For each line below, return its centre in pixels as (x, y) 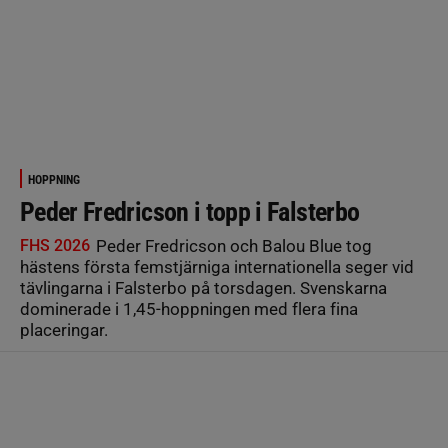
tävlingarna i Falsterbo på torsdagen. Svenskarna (203, 288)
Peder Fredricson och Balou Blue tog (232, 246)
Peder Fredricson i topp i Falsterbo (190, 212)
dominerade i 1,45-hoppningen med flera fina (189, 309)
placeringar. (64, 330)
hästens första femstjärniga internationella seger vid (217, 267)
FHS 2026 (55, 245)
